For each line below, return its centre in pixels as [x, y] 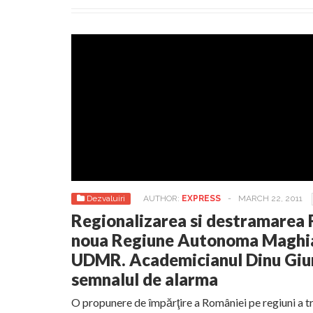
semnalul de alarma [145, 279]
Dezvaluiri [106, 198]
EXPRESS [201, 198]
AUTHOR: [162, 198]
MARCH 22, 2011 [270, 198]
